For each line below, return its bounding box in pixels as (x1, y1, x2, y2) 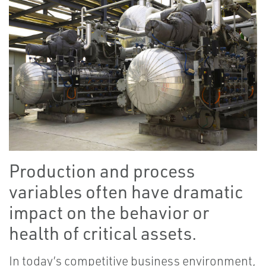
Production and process (9, 160, 195, 182)
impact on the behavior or (9, 201, 209, 224)
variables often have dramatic (9, 180, 243, 203)
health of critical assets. (9, 222, 197, 245)
